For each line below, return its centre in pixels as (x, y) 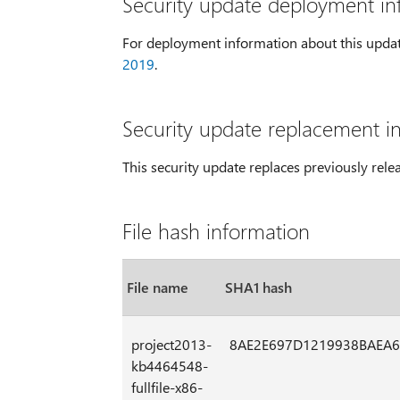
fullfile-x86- (167, 387)
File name (157, 287)
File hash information (216, 230)
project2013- (171, 344)
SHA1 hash (258, 287)
